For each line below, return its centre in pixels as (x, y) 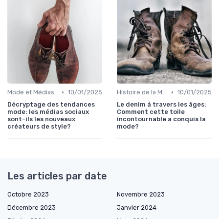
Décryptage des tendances (51, 105)
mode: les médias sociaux (48, 112)
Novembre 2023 (141, 195)
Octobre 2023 (28, 195)
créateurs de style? (39, 127)
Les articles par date (57, 176)
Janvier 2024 (137, 208)
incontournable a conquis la (161, 119)
